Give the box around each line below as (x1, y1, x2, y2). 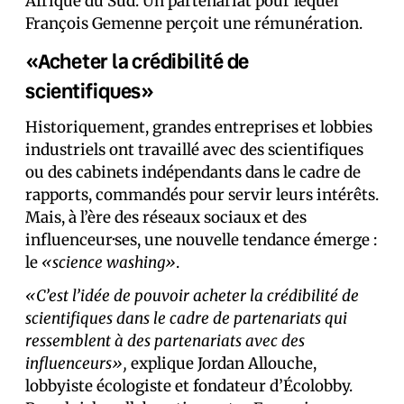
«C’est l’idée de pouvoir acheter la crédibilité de (25, 286, 359, 307)
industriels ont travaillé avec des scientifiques (25, 140, 363, 161)
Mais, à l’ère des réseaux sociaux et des (25, 207, 307, 228)
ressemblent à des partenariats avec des (25, 331, 305, 352)
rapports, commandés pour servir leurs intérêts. (25, 185, 379, 206)
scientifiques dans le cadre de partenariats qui (25, 308, 347, 329)
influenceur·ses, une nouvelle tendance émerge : (25, 230, 377, 251)
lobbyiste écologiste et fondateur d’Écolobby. (25, 376, 353, 397)
